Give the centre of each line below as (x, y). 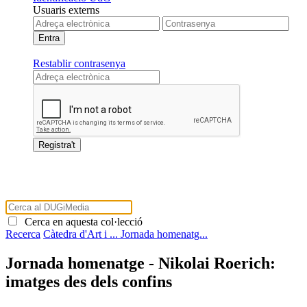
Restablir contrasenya (79, 63)
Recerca (23, 234)
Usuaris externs (66, 10)
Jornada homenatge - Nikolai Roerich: (140, 263)
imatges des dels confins (89, 281)
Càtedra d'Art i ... (82, 234)
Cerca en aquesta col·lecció (81, 221)
